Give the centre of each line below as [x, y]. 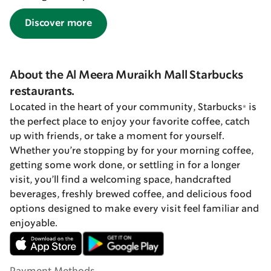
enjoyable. [34, 224]
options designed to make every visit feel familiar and [134, 209]
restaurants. [42, 92]
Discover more [58, 23]
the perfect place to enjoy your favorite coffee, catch [130, 122]
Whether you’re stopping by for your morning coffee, [132, 151]
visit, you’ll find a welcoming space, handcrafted [120, 180]
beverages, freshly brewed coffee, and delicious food [131, 194]
